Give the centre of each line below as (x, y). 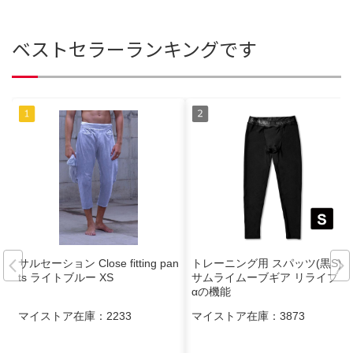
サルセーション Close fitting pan (98, 264)
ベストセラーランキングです (134, 49)
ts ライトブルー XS (66, 278)
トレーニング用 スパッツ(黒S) (267, 264)
